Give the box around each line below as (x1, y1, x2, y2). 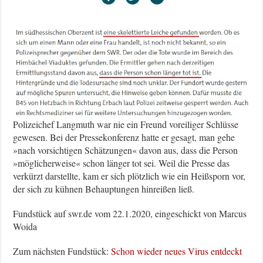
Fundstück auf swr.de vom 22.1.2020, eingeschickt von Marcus (13, 207, 247, 220)
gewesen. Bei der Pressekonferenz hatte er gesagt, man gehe (13, 131, 235, 143)
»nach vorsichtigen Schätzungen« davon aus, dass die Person (13, 144, 238, 156)
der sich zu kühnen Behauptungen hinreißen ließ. (13, 183, 195, 195)
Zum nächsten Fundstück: (13, 245, 112, 257)
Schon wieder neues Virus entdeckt (111, 245, 242, 257)
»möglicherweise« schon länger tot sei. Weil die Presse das (13, 157, 230, 169)
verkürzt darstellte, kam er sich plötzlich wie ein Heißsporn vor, (13, 170, 246, 182)
